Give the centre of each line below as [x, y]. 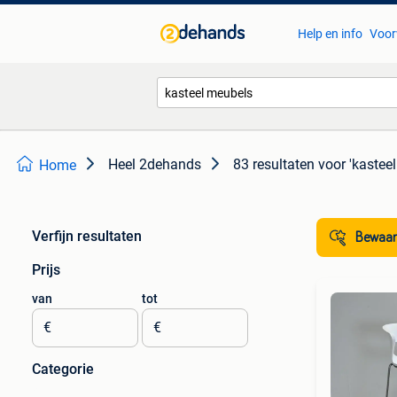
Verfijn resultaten [87, 236]
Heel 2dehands [155, 164]
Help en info [330, 34]
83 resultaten [274, 164]
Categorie [63, 369]
